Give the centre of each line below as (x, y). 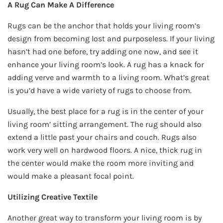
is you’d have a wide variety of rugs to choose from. (100, 91)
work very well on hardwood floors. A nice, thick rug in (105, 150)
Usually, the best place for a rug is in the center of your (106, 111)
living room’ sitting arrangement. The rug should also (105, 124)
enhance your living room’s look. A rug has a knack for (106, 65)
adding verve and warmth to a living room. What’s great (109, 78)
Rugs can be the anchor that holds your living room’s (104, 26)
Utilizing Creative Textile (53, 197)
